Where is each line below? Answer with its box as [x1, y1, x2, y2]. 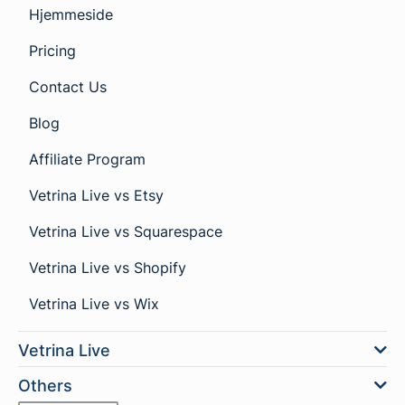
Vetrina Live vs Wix [29, 295, 159, 314]
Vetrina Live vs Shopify [29, 259, 186, 278]
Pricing [29, 42, 76, 61]
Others [18, 376, 72, 396]
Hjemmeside [29, 5, 113, 24]
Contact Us [29, 78, 107, 97]
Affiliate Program [29, 150, 146, 169]
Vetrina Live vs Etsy [29, 186, 164, 205]
